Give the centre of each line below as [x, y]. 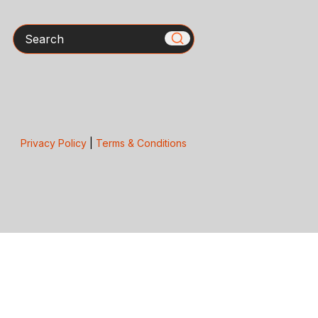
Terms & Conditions [141, 143]
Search [31, 32]
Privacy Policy [53, 143]
